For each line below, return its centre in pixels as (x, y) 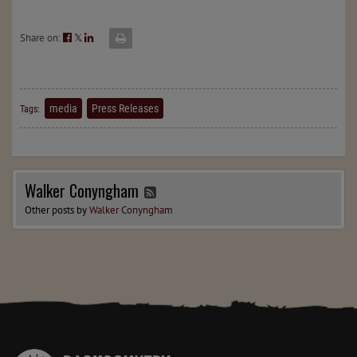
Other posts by (57, 210)
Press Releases (125, 108)
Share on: (41, 38)
